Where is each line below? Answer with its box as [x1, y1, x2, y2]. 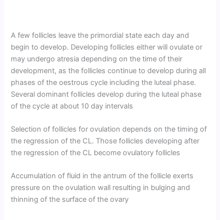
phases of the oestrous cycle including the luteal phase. [11, 78, 196, 87]
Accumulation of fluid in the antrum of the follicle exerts [11, 171, 194, 181]
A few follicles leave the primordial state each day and [11, 30, 190, 40]
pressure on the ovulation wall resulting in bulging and [11, 183, 191, 192]
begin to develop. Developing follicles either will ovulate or [11, 42, 203, 52]
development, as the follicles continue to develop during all [11, 66, 206, 75]
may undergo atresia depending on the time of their [11, 54, 183, 63]
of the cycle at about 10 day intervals [11, 101, 134, 110]
